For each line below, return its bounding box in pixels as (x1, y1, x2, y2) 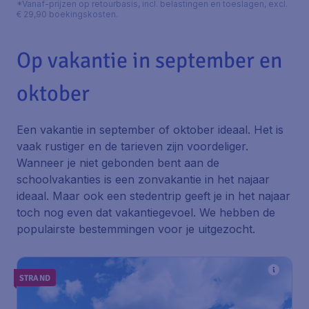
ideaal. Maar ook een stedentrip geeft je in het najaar (17, 189, 290, 203)
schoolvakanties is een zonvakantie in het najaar (17, 172, 270, 186)
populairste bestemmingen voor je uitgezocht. (17, 222, 255, 236)
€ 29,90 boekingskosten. (17, 9, 118, 19)
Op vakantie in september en (17, 47, 282, 74)
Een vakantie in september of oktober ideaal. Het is (17, 123, 283, 137)
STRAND (19, 272, 50, 283)
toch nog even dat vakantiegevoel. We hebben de (17, 206, 275, 219)
